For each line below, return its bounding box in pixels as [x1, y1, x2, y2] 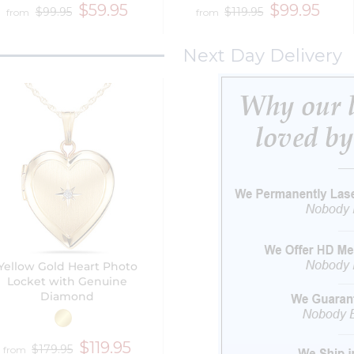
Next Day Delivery [182, 45, 342, 67]
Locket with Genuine [7, 275, 128, 288]
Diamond [40, 290, 95, 303]
